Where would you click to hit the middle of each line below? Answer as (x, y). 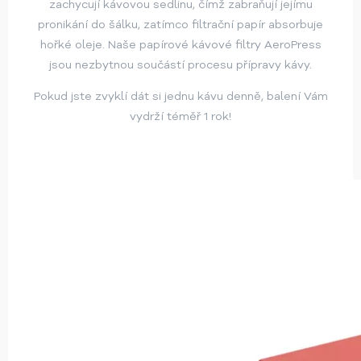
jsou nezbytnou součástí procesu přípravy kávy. (180, 65)
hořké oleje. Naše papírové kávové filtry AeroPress (180, 45)
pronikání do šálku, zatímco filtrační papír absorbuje (180, 25)
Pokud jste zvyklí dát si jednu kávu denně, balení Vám (180, 97)
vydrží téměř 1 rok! (180, 117)
